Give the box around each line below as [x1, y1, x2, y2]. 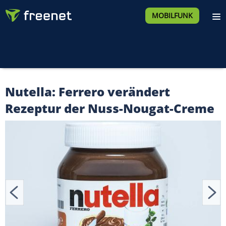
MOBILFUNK [151, 11, 193, 20]
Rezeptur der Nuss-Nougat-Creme [5, 100, 214, 117]
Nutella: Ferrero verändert [5, 83, 170, 100]
